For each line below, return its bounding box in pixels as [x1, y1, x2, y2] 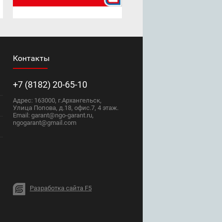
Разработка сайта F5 [30, 184, 92, 192]
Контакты [13, 54, 50, 63]
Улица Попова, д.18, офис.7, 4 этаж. [13, 104, 118, 111]
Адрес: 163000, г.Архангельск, [13, 97, 102, 104]
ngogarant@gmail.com [13, 119, 76, 126]
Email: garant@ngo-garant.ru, [13, 111, 94, 119]
